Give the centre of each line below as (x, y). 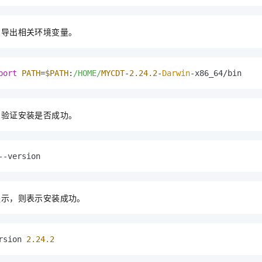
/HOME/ (87, 73)
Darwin (176, 73)
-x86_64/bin (216, 73)
